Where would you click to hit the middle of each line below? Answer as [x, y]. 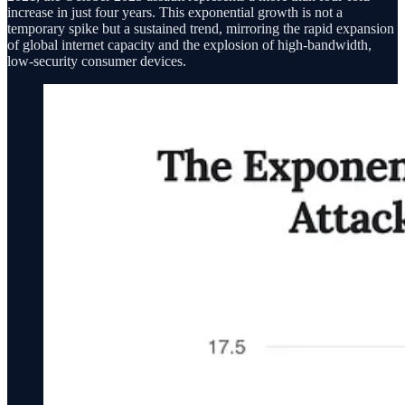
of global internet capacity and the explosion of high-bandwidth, [189, 45]
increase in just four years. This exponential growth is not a [175, 13]
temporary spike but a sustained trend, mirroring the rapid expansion [201, 29]
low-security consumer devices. [97, 61]
